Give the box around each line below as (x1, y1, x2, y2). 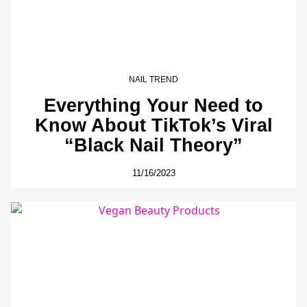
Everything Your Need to (44, 95, 263, 116)
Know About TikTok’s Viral (34, 114, 273, 136)
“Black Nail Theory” (64, 134, 243, 156)
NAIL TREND (129, 74, 178, 84)
